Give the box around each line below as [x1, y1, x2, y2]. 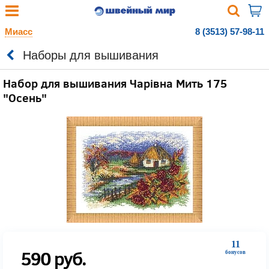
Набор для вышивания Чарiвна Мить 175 [3, 75, 227, 91]
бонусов [225, 249, 246, 255]
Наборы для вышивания [23, 48, 159, 62]
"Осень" [3, 89, 47, 105]
